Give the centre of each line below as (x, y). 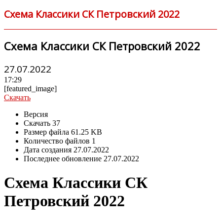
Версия (36, 114)
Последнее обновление (64, 158)
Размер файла (47, 132)
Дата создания (49, 149)
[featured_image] (30, 88)
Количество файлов (58, 141)
